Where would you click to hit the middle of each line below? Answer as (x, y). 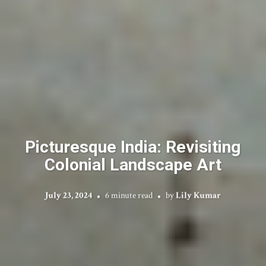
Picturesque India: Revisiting (133, 146)
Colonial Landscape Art (133, 164)
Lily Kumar (198, 195)
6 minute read (129, 195)
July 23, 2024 (69, 195)
